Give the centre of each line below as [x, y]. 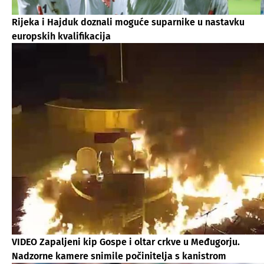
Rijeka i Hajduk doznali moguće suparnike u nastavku [128, 22]
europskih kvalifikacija [61, 36]
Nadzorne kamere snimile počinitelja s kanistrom [119, 256]
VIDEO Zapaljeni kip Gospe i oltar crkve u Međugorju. [126, 242]
